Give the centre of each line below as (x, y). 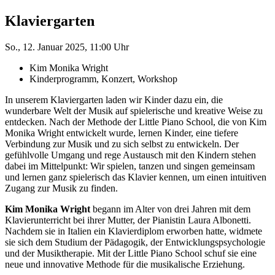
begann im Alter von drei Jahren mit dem (170, 209)
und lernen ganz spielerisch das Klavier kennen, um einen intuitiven (136, 177)
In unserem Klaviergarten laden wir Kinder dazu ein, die (114, 99)
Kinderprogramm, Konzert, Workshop (103, 79)
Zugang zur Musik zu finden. (61, 188)
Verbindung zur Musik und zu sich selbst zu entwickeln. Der (122, 144)
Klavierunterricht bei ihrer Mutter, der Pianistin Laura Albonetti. (128, 220)
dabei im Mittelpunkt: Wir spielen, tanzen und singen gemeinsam (130, 166)
